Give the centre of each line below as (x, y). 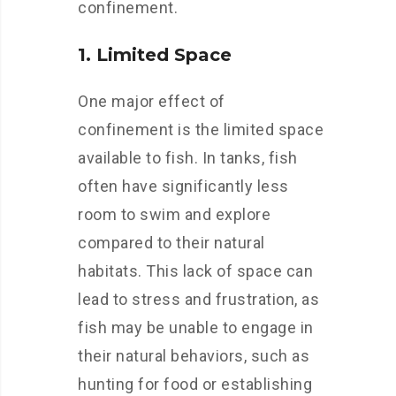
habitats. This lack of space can (195, 271)
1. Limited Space (155, 55)
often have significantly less (183, 186)
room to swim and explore (174, 214)
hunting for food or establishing (195, 384)
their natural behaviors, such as (194, 356)
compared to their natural (171, 243)
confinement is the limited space (201, 129)
